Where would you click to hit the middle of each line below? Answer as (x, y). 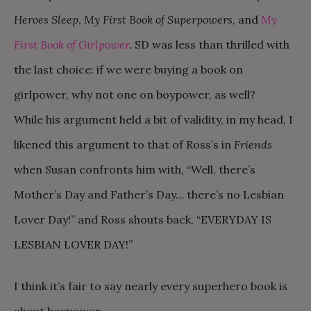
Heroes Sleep (46, 19)
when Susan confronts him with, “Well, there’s (135, 169)
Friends (253, 144)
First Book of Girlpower (72, 44)
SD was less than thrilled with (211, 44)
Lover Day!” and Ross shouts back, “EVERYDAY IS (143, 219)
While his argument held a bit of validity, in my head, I (153, 119)
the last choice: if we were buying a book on (128, 69)
